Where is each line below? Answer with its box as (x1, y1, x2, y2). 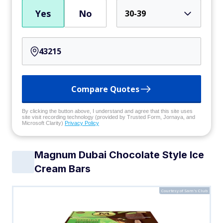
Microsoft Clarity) (22, 120, 65, 126)
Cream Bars (34, 163, 91, 175)
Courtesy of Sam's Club (161, 188, 208, 193)
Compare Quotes (71, 84, 139, 95)
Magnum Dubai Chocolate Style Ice (34, 149, 204, 161)
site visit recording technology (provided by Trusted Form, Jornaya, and (22, 114, 195, 120)
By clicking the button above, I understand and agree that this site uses (22, 108, 193, 114)
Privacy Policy (65, 120, 99, 126)
